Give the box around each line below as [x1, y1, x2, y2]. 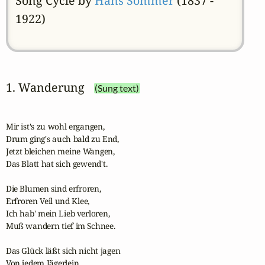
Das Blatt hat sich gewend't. [5, 158, 108, 170]
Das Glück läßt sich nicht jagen [5, 245, 121, 257]
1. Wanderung [5, 79, 85, 95]
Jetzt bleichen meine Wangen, [5, 146, 115, 157]
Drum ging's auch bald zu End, [5, 133, 119, 145]
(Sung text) [95, 82, 140, 93]
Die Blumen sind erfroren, [5, 183, 101, 195]
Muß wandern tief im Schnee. [5, 220, 115, 232]
